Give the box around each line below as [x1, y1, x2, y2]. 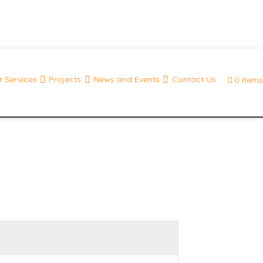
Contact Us [171, 74, 216, 85]
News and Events [93, 74, 160, 85]
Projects [49, 74, 82, 85]
